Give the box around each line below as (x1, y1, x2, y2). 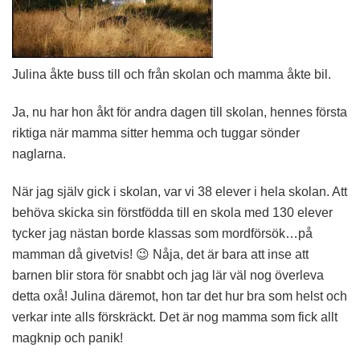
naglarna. (12, 147, 66, 161)
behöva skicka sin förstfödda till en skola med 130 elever (12, 206, 333, 219)
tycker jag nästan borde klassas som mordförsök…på (12, 227, 313, 240)
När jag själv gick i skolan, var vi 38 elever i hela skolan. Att (12, 185, 347, 198)
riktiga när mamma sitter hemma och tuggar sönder (12, 126, 300, 140)
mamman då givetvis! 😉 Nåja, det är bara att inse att (12, 247, 309, 261)
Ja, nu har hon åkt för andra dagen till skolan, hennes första (12, 105, 347, 119)
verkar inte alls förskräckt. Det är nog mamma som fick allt (12, 310, 337, 324)
